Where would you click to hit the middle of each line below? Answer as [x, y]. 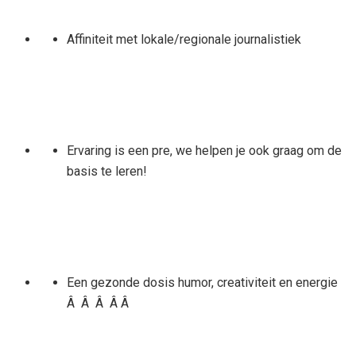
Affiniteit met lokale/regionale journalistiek [184, 39]
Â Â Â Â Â [99, 303]
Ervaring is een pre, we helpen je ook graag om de [204, 150]
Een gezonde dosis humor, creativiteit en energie [202, 282]
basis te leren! [106, 171]
